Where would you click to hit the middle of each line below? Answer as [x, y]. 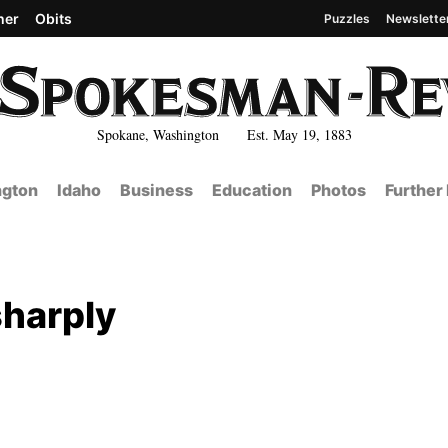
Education [251, 190]
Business [156, 190]
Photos [338, 190]
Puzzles [347, 18]
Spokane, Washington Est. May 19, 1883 [224, 134]
